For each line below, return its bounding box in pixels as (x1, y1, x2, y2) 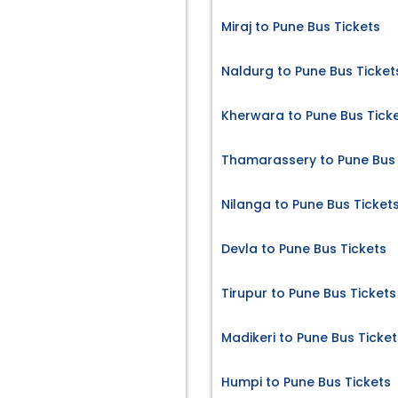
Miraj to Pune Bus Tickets (221, 18, 380, 36)
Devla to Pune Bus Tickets (221, 240, 386, 259)
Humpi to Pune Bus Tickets (221, 373, 391, 392)
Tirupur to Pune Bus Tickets (221, 284, 396, 303)
